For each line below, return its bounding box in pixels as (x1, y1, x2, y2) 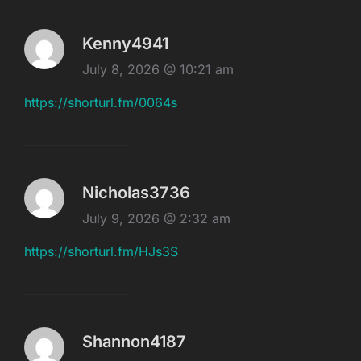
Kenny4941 (82, 34, 168, 54)
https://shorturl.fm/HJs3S (24, 243, 178, 260)
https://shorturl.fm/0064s (24, 94, 177, 111)
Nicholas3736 (82, 183, 190, 203)
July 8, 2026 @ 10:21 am (82, 61, 234, 78)
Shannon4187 (82, 332, 186, 352)
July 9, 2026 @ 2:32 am (82, 210, 230, 227)
